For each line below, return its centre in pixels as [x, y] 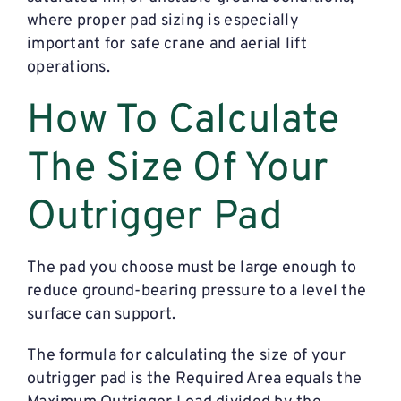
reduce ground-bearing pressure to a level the [196, 292]
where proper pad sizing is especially [162, 21]
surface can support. [101, 315]
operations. [68, 68]
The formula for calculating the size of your [186, 356]
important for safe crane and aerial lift [166, 45]
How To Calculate [183, 122]
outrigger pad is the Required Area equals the [194, 380]
